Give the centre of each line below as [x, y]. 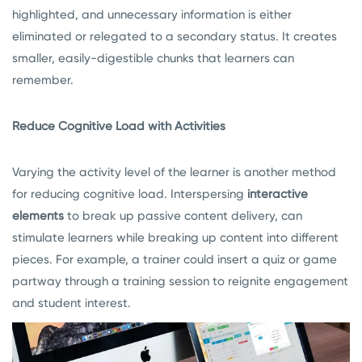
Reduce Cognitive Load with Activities [119, 126]
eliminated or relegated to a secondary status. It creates [175, 36]
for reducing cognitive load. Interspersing [130, 194]
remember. [43, 80]
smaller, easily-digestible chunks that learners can [153, 58]
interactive [278, 194]
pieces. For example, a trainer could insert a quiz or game [175, 259]
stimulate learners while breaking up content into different [175, 238]
